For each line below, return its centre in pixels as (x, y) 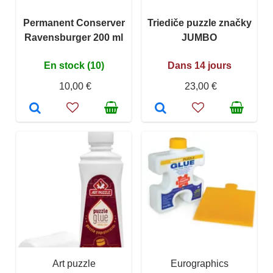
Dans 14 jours (199, 66)
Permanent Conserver (74, 23)
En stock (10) (74, 66)
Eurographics (199, 264)
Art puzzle (74, 264)
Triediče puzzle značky (199, 23)
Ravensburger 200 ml (74, 38)
